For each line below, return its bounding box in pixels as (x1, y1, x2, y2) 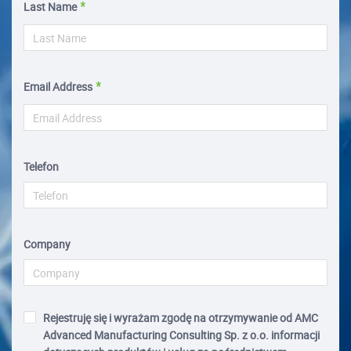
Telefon (24, 159, 59, 174)
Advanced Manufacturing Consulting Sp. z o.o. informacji (43, 327, 224, 342)
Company (24, 237, 71, 251)
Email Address (24, 79, 92, 94)
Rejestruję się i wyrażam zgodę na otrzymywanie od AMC (43, 310, 318, 325)
